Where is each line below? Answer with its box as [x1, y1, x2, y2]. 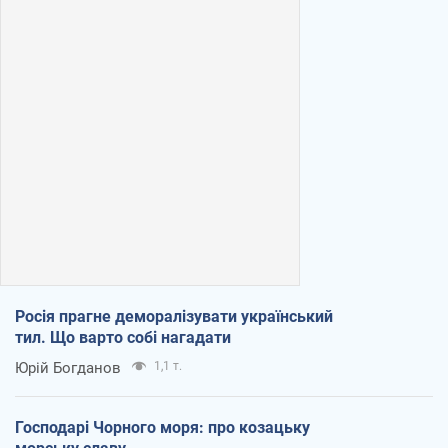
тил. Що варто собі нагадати [15, 327, 231, 347]
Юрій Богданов [15, 358, 121, 377]
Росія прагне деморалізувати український [15, 306, 333, 326]
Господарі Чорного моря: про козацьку [15, 417, 310, 437]
